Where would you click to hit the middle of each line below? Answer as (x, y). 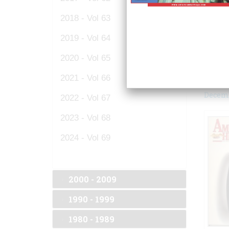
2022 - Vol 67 (85, 98)
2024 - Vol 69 (85, 138)
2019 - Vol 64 (85, 38)
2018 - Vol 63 (85, 18)
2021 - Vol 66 (85, 78)
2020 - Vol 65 (85, 58)
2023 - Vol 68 (85, 118)
